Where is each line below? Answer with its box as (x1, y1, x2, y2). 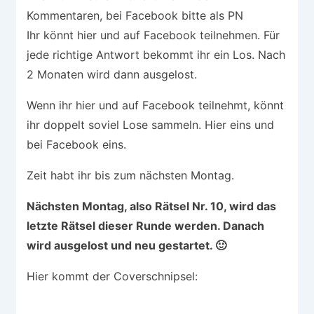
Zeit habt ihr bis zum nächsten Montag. (27, 168, 234, 182)
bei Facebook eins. (27, 137, 126, 151)
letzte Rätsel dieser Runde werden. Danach (27, 218, 264, 233)
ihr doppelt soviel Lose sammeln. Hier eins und (27, 117, 274, 132)
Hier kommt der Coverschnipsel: (27, 268, 198, 283)
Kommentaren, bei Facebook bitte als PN (27, 8, 243, 22)
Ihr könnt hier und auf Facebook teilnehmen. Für (27, 27, 280, 42)
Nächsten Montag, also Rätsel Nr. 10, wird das (27, 198, 276, 213)
